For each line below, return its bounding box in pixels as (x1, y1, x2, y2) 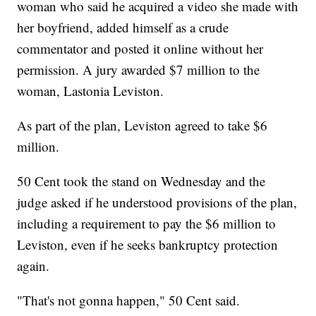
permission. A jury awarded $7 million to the (17, 61, 260, 79)
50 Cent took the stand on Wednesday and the (17, 172, 266, 190)
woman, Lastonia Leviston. (17, 82, 164, 100)
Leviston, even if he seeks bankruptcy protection (17, 236, 279, 254)
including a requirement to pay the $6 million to (17, 214, 276, 233)
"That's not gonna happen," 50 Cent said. (17, 291, 241, 310)
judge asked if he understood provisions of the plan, (17, 193, 298, 212)
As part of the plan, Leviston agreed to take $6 (17, 116, 268, 135)
